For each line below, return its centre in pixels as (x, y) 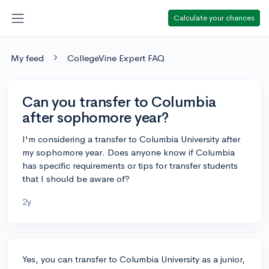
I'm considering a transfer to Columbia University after (131, 139)
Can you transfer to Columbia (119, 102)
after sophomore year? (95, 117)
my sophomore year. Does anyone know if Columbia (128, 152)
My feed (27, 58)
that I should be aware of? (76, 178)
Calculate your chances (214, 17)
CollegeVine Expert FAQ (116, 58)
